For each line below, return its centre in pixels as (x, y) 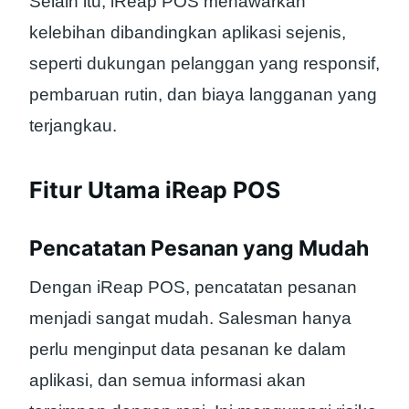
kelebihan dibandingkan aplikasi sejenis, (188, 33)
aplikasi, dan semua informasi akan (168, 380)
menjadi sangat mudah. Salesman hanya (190, 318)
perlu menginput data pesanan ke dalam (188, 349)
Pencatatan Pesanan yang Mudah (199, 249)
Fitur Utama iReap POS (155, 189)
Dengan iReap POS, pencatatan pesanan (193, 287)
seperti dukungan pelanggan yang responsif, (204, 64)
